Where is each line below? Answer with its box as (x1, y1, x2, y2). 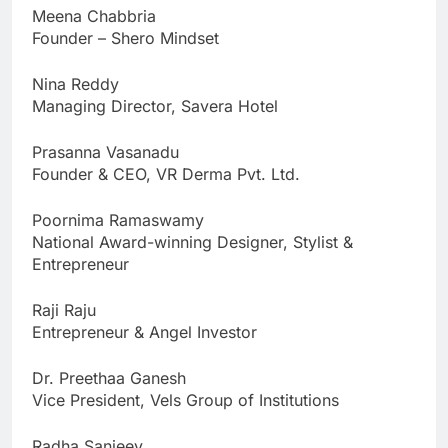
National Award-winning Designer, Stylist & (32, 231, 353, 252)
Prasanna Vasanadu (32, 141, 179, 162)
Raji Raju (32, 299, 96, 320)
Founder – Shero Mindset (32, 27, 219, 48)
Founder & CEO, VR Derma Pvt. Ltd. (32, 163, 300, 184)
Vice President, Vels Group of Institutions (32, 389, 339, 410)
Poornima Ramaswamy (32, 209, 204, 230)
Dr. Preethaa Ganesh (32, 367, 186, 388)
